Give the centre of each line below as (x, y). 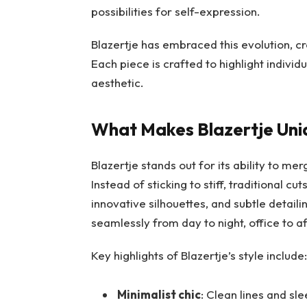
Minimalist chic (159, 294)
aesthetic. (117, 83)
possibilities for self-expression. (175, 12)
